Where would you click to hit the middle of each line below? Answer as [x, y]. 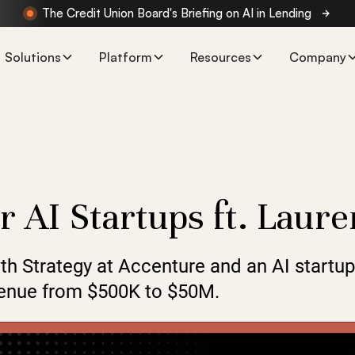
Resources [220, 57]
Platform [125, 57]
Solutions [32, 57]
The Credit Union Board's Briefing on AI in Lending [177, 13]
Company [317, 57]
